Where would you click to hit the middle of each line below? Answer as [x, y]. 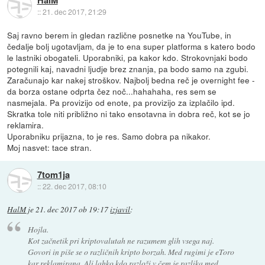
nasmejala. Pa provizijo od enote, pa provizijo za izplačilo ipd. [121, 103]
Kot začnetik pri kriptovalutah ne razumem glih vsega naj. [121, 240]
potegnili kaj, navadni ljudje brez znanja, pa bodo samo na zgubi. [128, 69]
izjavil [120, 210]
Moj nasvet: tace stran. [50, 148]
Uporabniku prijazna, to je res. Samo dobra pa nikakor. [109, 136]
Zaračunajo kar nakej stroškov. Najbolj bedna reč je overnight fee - [131, 80]
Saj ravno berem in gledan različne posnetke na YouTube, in [119, 35]
